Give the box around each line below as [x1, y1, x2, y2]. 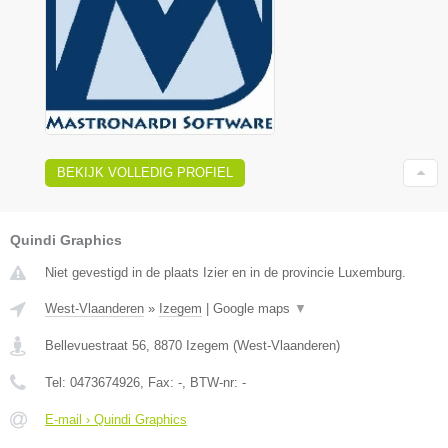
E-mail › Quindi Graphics [45, 412, 187, 428]
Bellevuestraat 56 [45, 338, 146, 354]
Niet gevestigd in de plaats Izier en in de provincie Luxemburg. [45, 265, 406, 281]
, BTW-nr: [182, 375, 242, 391]
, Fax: [140, 375, 178, 391]
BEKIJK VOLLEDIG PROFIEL [57, 165, 233, 181]
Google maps [213, 301, 294, 317]
